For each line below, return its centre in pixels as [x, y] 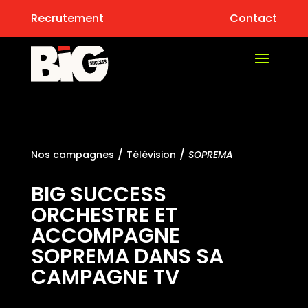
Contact [254, 19]
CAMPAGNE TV [105, 277]
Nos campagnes [72, 154]
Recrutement [67, 19]
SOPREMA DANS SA [127, 256]
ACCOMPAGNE [105, 235]
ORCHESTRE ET [104, 215]
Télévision [151, 154]
